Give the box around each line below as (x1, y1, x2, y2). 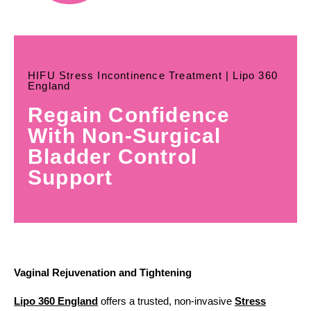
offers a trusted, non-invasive (98, 295, 235, 308)
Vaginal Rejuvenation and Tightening (14, 267, 192, 279)
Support (28, 166, 113, 190)
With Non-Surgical (28, 124, 221, 148)
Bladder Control (28, 145, 197, 169)
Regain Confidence (28, 103, 230, 127)
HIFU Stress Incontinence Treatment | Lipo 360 (28, 69, 278, 82)
